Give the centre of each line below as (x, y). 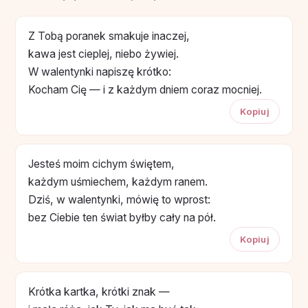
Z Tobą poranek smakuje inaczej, (109, 36)
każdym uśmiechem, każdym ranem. (118, 181)
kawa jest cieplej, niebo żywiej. (103, 54)
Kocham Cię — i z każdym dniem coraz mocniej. (145, 89)
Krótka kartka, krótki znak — (99, 291)
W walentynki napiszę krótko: (100, 71)
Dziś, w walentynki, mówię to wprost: (119, 199)
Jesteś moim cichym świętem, (101, 164)
